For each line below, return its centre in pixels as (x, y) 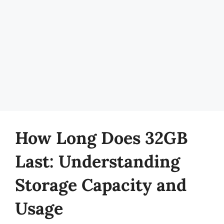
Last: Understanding (97, 161)
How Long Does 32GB (101, 138)
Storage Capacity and (101, 185)
